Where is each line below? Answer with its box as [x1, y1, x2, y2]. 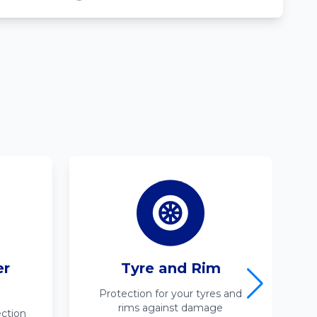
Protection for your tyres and [99, 287, 242, 300]
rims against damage [118, 301, 223, 314]
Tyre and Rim [120, 260, 221, 277]
